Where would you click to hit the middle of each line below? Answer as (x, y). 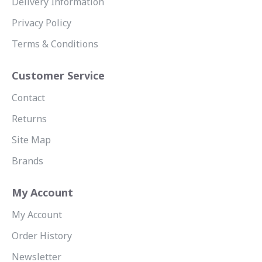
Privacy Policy (42, 23)
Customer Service (58, 75)
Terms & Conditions (55, 44)
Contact (28, 98)
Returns (29, 119)
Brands (27, 161)
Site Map (31, 140)
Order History (42, 236)
